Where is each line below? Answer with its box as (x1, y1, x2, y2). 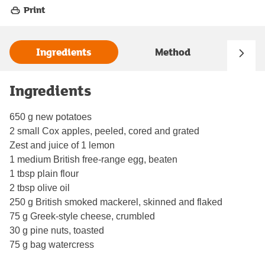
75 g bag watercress (9, 239, 94, 250)
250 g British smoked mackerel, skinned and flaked (9, 196, 222, 207)
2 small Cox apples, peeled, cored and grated (9, 125, 199, 136)
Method (155, 44, 190, 60)
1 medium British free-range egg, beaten (9, 154, 177, 164)
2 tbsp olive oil (9, 182, 70, 193)
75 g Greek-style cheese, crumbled (9, 211, 155, 221)
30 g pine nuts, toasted (9, 225, 104, 235)
